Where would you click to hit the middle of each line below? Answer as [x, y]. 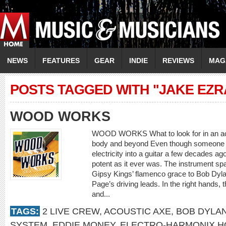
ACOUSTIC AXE [137, 211]
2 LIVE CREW [71, 211]
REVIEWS [178, 61]
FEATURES [61, 61]
